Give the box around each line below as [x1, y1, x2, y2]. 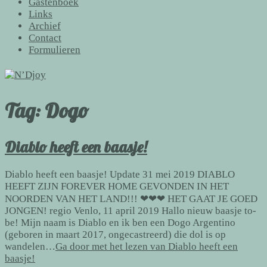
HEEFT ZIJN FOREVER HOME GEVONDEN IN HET [5, 180, 229, 192]
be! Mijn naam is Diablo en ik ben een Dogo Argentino [5, 216, 235, 228]
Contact [29, 32, 61, 44]
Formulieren [29, 44, 80, 55]
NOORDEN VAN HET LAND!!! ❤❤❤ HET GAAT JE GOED [5, 193, 257, 204]
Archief [29, 20, 61, 32]
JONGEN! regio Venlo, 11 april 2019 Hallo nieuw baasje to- [5, 204, 256, 216]
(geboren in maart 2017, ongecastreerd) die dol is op [5, 228, 226, 240]
